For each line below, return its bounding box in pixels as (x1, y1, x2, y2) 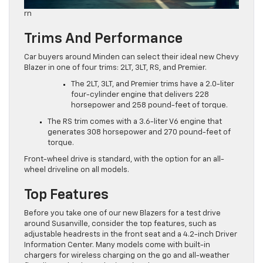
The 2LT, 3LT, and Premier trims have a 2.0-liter (71, 80, 234, 88)
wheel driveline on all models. (24, 166, 129, 174)
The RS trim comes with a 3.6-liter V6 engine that (48, 117, 222, 126)
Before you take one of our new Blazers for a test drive (24, 209, 221, 217)
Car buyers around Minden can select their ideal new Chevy (24, 53, 239, 61)
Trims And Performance (24, 31, 183, 46)
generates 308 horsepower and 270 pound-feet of (48, 128, 231, 136)
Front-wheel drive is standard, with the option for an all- (24, 155, 224, 163)
